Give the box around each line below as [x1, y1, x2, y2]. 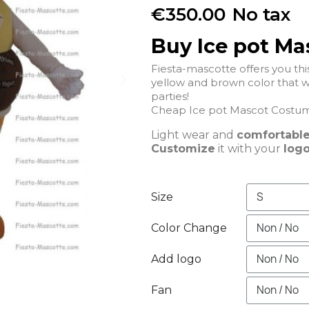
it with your [215, 141, 283, 155]
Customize [151, 141, 215, 155]
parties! [151, 89, 192, 103]
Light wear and [151, 128, 237, 141]
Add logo [151, 252, 201, 266]
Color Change [151, 221, 227, 235]
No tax [232, 3, 290, 26]
